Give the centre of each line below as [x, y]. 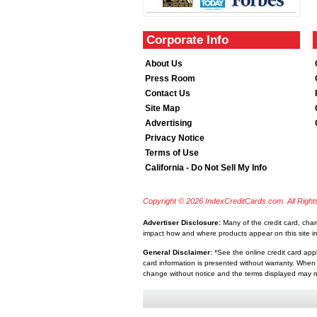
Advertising [168, 123]
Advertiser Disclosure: [182, 223]
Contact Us [168, 93]
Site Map [162, 108]
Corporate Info [188, 40]
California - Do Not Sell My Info [206, 168]
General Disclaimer [177, 252]
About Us [164, 64]
